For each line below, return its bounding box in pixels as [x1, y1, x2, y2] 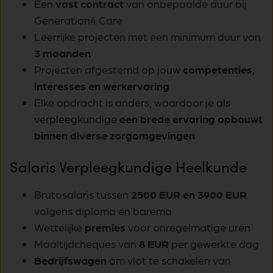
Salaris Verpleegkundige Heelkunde [10, 156, 247, 176]
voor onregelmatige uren [128, 220, 250, 233]
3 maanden [34, 46, 91, 60]
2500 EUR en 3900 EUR [131, 187, 247, 200]
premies [85, 220, 128, 233]
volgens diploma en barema [34, 204, 174, 217]
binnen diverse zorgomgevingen [34, 129, 195, 142]
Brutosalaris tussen [34, 187, 131, 200]
